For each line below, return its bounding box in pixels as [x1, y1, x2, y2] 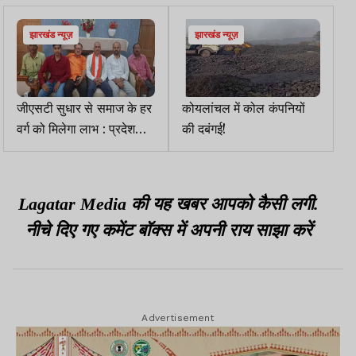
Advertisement [141, 312, 215, 324]
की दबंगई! [182, 119, 226, 137]
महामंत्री [17, 140, 56, 158]
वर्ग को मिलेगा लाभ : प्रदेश [17, 119, 135, 137]
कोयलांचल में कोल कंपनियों [182, 99, 305, 117]
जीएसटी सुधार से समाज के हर [17, 99, 152, 117]
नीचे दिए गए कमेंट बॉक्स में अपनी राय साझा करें [25, 220, 312, 241]
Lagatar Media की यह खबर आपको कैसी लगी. [18, 194, 319, 215]
